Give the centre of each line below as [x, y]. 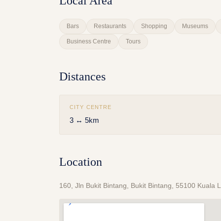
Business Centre [89, 42]
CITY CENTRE [91, 107]
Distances [82, 77]
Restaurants [110, 26]
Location [81, 162]
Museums [195, 26]
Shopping [154, 26]
